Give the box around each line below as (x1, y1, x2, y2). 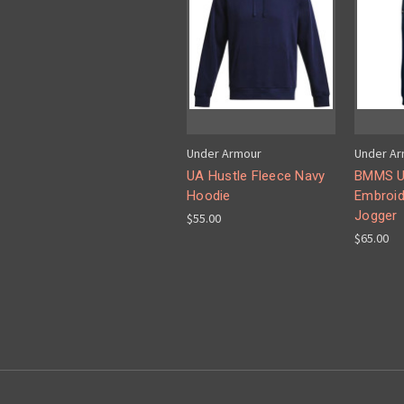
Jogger (354, 207, 398, 225)
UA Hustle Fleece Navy (187, 168, 326, 185)
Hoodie (187, 188, 231, 205)
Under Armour (187, 145, 262, 162)
